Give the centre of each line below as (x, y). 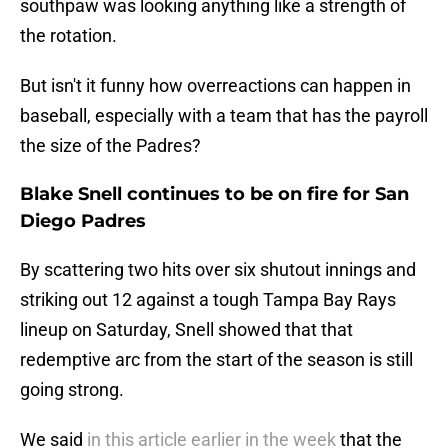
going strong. (72, 390)
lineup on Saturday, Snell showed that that (186, 330)
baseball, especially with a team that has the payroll (224, 116)
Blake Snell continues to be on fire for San (214, 194)
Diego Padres (83, 221)
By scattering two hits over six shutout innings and (218, 270)
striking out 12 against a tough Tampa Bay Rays (208, 300)
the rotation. (68, 36)
